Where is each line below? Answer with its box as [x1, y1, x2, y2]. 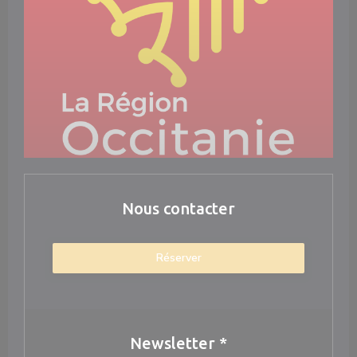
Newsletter [130, 334, 219, 352]
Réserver [155, 250, 202, 265]
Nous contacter [122, 199, 235, 218]
